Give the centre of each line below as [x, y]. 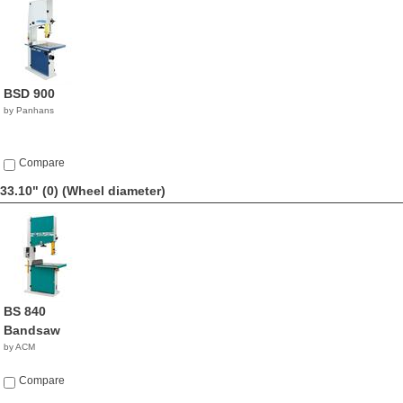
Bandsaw [32, 330]
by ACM [19, 347]
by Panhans [29, 110]
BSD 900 [29, 94]
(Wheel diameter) [114, 191]
